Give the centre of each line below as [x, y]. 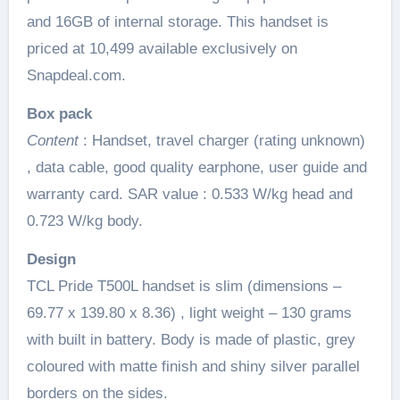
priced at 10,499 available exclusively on [162, 48]
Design [51, 259]
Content [52, 140]
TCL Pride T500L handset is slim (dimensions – [183, 286]
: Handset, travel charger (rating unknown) [221, 140]
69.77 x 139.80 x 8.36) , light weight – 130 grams [189, 312]
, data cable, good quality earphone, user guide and [196, 167]
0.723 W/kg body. [84, 221]
